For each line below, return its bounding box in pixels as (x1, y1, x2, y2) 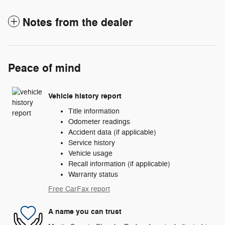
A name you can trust (48, 207, 122, 217)
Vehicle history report (48, 91, 122, 101)
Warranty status (68, 170, 118, 179)
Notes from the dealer (23, 15, 133, 30)
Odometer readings (68, 117, 130, 126)
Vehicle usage (68, 149, 113, 158)
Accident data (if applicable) (68, 128, 156, 137)
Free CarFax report (48, 184, 110, 193)
